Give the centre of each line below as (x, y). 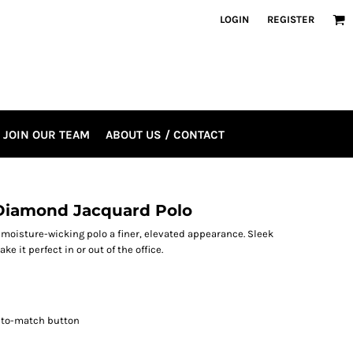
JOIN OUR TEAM (46, 134)
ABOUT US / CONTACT (165, 134)
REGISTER (291, 19)
